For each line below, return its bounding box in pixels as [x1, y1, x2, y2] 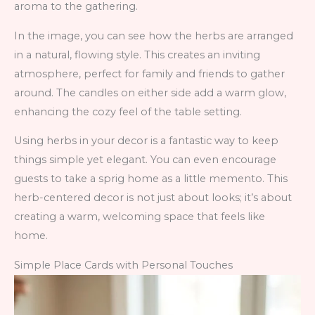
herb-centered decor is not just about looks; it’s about [14, 191, 292, 205]
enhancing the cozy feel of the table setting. [14, 105, 242, 118]
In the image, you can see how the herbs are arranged [14, 29, 293, 42]
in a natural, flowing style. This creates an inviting [14, 48, 260, 61]
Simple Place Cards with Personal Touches [14, 258, 233, 271]
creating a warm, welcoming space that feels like [14, 210, 265, 224]
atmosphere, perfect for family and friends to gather [14, 67, 285, 80]
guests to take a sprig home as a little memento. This [14, 172, 288, 186]
